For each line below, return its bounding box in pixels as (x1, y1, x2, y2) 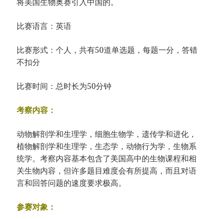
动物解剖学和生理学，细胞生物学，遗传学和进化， (17, 128, 197, 139)
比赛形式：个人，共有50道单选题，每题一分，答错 (17, 44, 198, 55)
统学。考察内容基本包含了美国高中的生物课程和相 (17, 153, 197, 164)
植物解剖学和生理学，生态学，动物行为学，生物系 (17, 140, 197, 152)
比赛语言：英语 (17, 20, 72, 31)
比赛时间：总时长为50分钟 (17, 80, 112, 91)
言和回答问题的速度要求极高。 (17, 177, 127, 188)
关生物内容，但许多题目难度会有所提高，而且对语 (17, 165, 197, 176)
